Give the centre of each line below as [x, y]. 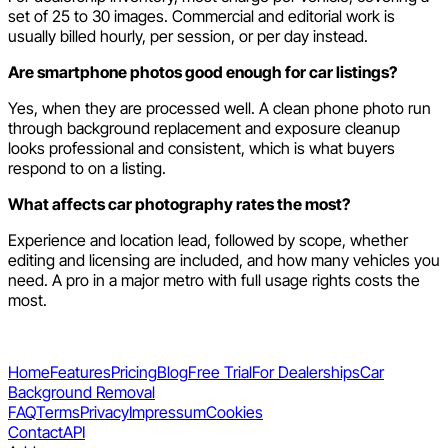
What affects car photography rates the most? [179, 204]
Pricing [134, 372]
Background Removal [81, 392]
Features [80, 372]
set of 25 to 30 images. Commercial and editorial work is [201, 16]
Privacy [104, 412]
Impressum [167, 412]
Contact [35, 432]
